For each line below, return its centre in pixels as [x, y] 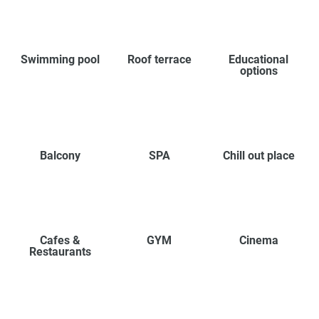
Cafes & [61, 241]
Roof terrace [159, 60]
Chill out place [258, 156]
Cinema [258, 241]
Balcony [61, 156]
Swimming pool [61, 60]
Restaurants [61, 252]
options [258, 71]
